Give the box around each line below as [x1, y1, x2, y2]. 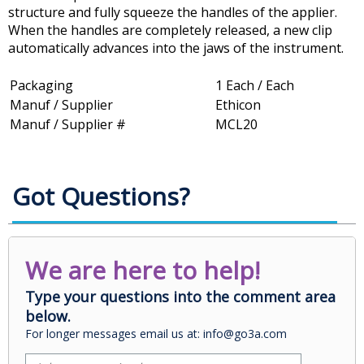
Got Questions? [12, 180, 189, 214]
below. [25, 306, 71, 327]
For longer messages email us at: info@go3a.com [25, 326, 287, 342]
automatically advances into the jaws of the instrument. [8, 39, 344, 58]
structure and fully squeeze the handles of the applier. [8, 3, 337, 22]
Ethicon [215, 96, 261, 115]
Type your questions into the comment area [25, 287, 336, 307]
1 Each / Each [215, 76, 294, 95]
